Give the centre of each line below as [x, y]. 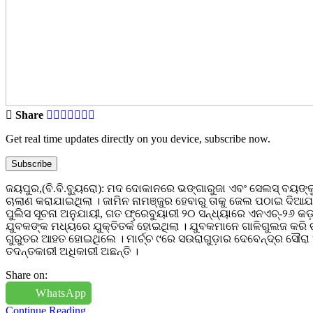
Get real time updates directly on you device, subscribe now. [138, 138]
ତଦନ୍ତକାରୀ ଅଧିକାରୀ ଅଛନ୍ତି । [72, 251]
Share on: [27, 275]
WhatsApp [61, 293]
